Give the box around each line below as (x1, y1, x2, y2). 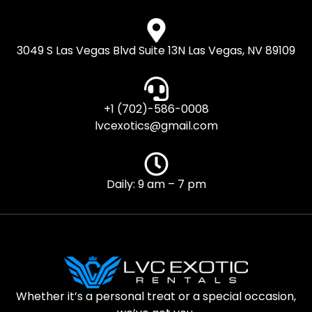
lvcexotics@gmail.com (94, 117, 218, 134)
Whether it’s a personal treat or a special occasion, (16, 288, 296, 305)
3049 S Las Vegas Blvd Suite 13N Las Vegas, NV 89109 (17, 42, 295, 58)
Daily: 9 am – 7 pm (106, 175, 206, 192)
